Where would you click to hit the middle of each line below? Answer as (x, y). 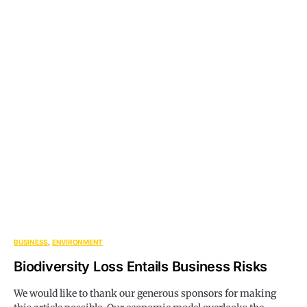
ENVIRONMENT (77, 242)
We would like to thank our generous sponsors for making (145, 294)
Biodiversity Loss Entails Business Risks (140, 267)
